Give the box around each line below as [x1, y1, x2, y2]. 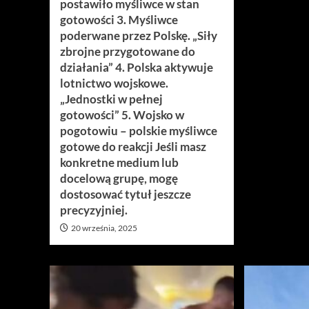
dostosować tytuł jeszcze [60, 187, 191, 201]
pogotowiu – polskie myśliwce [60, 123, 217, 138]
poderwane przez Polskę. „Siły [60, 28, 217, 43]
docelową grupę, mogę [60, 171, 178, 186]
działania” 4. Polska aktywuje [60, 60, 213, 74]
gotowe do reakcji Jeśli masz [60, 139, 206, 154]
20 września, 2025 [71, 223, 137, 233]
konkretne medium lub [60, 155, 179, 170]
